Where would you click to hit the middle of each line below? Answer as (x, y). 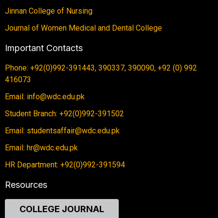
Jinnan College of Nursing (49, 11)
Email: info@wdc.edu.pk (45, 97)
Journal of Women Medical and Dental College (83, 28)
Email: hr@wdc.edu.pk (41, 148)
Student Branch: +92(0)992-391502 (64, 114)
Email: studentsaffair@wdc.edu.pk (62, 131)
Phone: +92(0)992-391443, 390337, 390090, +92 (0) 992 (101, 68)
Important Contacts (44, 48)
